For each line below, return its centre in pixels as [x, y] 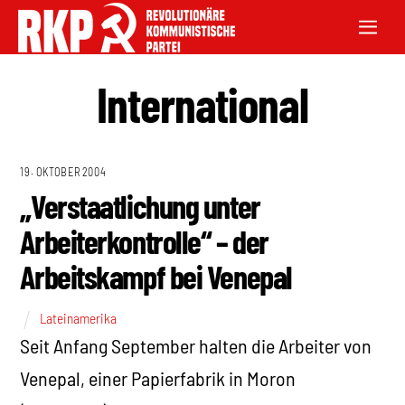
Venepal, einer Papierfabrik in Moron [158, 377]
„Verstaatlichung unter [140, 206]
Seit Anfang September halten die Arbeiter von [196, 345]
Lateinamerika [79, 318]
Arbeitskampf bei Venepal [156, 277]
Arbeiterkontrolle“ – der [144, 241]
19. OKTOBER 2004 [63, 172]
